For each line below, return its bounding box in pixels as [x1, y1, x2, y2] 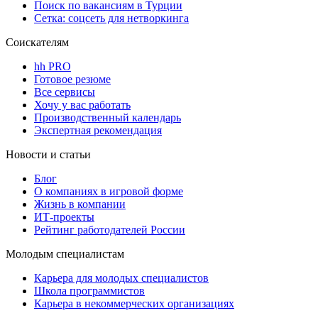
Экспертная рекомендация [34, 124, 162, 137]
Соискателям [6, 36, 69, 49]
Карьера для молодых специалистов [34, 272, 209, 285]
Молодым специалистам [6, 248, 124, 261]
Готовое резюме [34, 73, 111, 86]
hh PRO [34, 60, 71, 73]
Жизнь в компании [34, 198, 126, 211]
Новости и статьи [6, 148, 91, 161]
